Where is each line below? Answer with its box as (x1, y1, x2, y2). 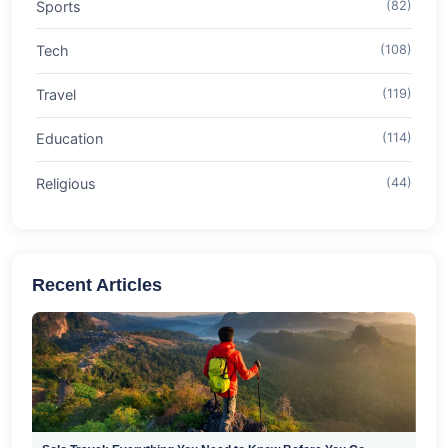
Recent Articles (32, 275, 162, 296)
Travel (36, 86, 76, 104)
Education (36, 130, 103, 148)
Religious (36, 174, 96, 192)
